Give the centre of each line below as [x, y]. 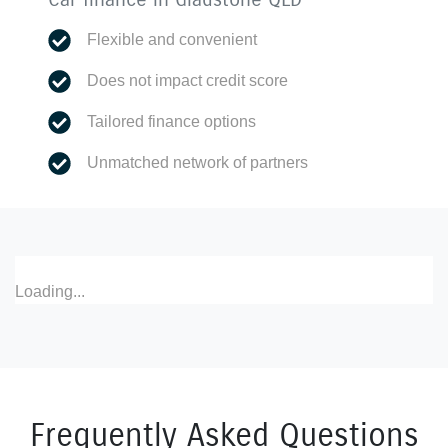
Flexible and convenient [172, 39]
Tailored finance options [172, 121]
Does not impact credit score [188, 80]
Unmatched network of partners [198, 162]
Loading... [50, 291]
